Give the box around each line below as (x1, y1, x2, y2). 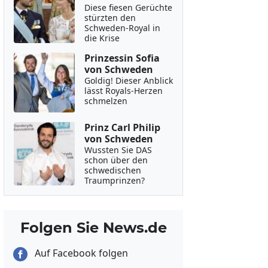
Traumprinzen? (84, 175, 145, 186)
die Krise (84, 32, 120, 44)
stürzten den (84, 12, 136, 23)
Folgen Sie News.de (20, 219, 167, 236)
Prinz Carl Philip (84, 121, 160, 134)
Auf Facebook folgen (32, 246, 128, 260)
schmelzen (84, 95, 127, 106)
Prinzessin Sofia (84, 51, 160, 65)
